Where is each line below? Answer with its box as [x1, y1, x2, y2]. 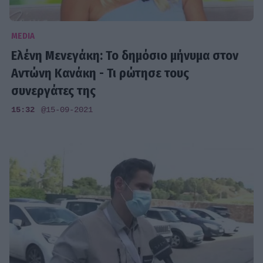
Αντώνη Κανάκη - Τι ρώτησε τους [11, 65, 190, 81]
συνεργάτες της [11, 82, 96, 99]
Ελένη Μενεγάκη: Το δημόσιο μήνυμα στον [11, 47, 239, 63]
